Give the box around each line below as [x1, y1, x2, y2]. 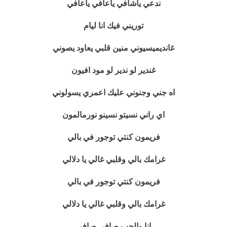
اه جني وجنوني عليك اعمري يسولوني [52, 88, 175, 97]
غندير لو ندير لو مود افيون [71, 66, 156, 74]
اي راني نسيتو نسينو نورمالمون [62, 110, 165, 119]
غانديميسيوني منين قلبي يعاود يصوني [53, 44, 174, 52]
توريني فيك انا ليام [84, 21, 143, 30]
